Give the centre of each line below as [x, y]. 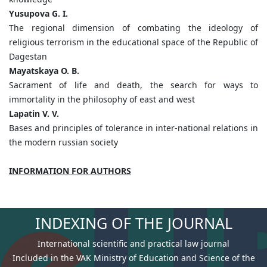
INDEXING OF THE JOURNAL [133, 223]
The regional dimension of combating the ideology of [133, 28]
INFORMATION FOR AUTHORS [70, 171]
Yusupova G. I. [38, 14]
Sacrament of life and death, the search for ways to [133, 85]
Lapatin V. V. [34, 114]
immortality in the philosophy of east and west [102, 100]
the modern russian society [63, 142]
